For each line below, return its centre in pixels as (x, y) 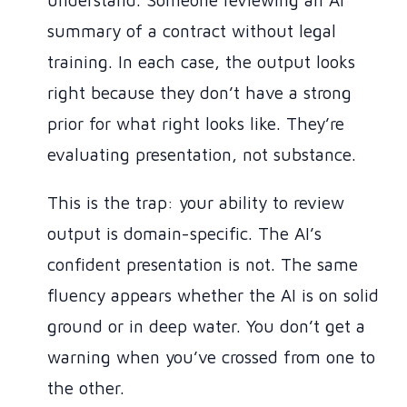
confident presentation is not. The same (203, 265)
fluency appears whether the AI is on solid (213, 296)
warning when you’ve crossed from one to (211, 357)
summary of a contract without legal (192, 31)
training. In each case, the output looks (201, 62)
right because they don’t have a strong (199, 93)
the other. (86, 388)
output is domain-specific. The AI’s (184, 234)
